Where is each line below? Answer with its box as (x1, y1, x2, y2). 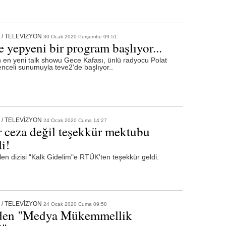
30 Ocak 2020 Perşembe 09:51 (43, 33, 117, 39)
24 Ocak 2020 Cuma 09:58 (43, 201, 107, 207)
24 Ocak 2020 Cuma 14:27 (43, 117, 107, 123)
